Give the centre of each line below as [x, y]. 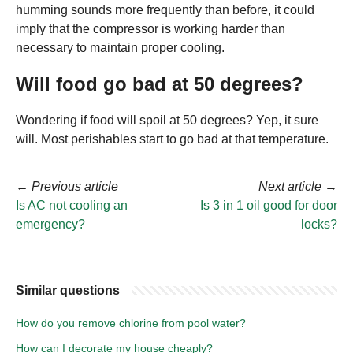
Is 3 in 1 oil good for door [269, 205]
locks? [319, 224]
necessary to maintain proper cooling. [120, 47]
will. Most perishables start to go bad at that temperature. [172, 139]
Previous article [75, 186]
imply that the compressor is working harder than [150, 28]
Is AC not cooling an [72, 205]
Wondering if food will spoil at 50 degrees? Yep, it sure [167, 120]
